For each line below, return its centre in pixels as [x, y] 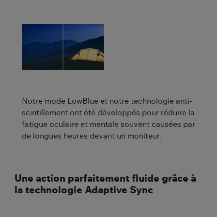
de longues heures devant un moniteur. [92, 136]
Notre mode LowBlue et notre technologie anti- [107, 101]
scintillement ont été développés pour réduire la [108, 113]
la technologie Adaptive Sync [84, 191]
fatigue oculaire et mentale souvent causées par [108, 125]
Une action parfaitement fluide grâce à [105, 179]
